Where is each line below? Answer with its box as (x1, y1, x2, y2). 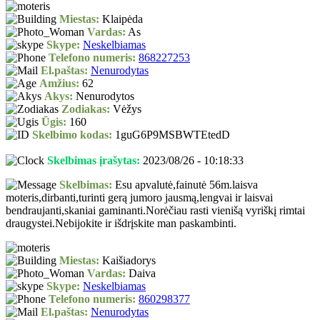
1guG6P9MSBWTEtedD (112, 129, 230, 141)
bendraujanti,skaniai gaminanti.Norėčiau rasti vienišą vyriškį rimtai (6, 204, 305, 217)
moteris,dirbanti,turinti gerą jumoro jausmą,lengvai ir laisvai (6, 191, 273, 204)
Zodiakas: (61, 103, 110, 116)
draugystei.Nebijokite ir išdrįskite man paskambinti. (6, 217, 236, 230)
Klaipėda (99, 13, 143, 26)
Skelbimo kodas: (32, 129, 112, 141)
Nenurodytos (73, 90, 134, 103)
